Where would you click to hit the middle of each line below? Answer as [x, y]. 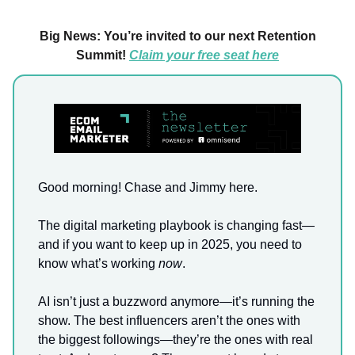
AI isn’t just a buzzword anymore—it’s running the [176, 302]
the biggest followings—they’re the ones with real [176, 340]
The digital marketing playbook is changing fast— [176, 226]
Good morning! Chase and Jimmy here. [148, 188]
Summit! [103, 55]
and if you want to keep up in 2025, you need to [170, 245]
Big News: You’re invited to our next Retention [177, 36]
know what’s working [98, 264]
